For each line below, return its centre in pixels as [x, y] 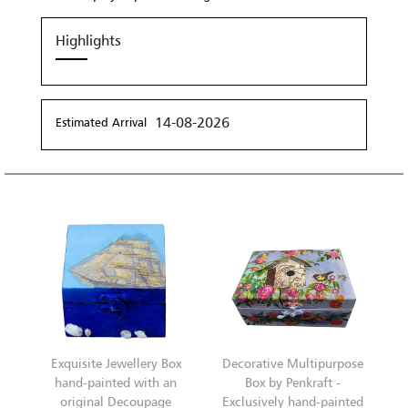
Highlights [88, 40]
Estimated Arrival [101, 122]
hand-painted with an [116, 382]
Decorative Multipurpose [292, 362]
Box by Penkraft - [292, 382]
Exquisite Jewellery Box [116, 362]
